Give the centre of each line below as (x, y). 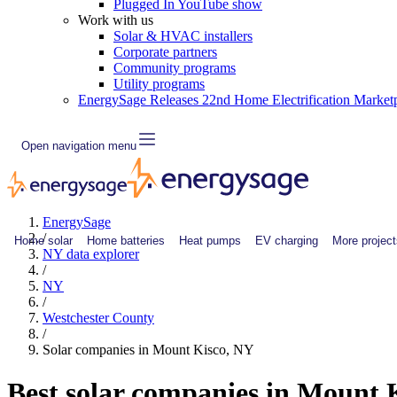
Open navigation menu (79, 145)
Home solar (43, 240)
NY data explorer (91, 254)
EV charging (287, 240)
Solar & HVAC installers (183, 36)
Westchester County (98, 318)
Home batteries (126, 240)
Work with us (116, 20)
